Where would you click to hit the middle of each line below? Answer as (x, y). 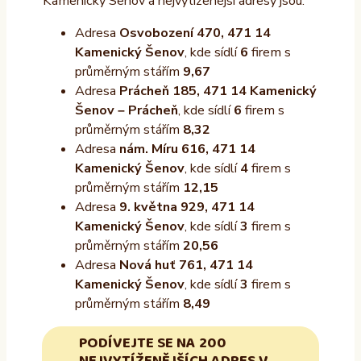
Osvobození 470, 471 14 (195, 33)
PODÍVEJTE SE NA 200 (152, 344)
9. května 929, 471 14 (187, 207)
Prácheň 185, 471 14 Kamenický (218, 91)
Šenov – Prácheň (126, 111)
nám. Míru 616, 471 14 (187, 149)
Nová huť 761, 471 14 (186, 266)
